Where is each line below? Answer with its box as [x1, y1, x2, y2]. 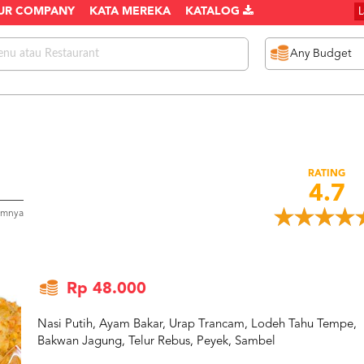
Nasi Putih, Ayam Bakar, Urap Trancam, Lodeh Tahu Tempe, [37, 318, 357, 331]
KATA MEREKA [89, 6, 171, 18]
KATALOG [185, 6, 243, 18]
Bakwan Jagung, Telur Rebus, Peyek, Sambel [37, 336, 275, 348]
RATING [308, 169, 346, 179]
